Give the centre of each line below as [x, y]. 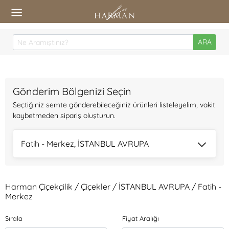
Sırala [14, 218]
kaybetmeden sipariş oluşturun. [64, 116]
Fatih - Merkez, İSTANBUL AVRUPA [85, 144]
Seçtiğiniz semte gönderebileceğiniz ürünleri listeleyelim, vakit [114, 105]
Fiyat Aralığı [141, 218]
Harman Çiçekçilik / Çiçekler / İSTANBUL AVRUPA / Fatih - [113, 187]
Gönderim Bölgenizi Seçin [72, 91]
